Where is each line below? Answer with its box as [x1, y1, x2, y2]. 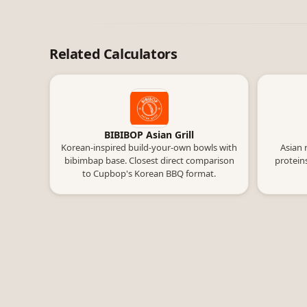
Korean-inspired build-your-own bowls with [61, 141, 237, 153]
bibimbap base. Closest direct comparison [64, 154, 234, 167]
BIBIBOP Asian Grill [104, 128, 194, 141]
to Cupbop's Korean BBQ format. [82, 167, 216, 180]
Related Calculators [49, 45, 177, 63]
